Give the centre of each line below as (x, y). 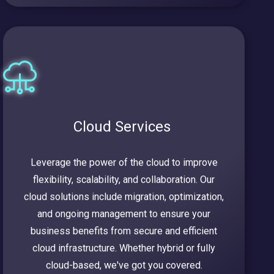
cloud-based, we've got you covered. (124, 265)
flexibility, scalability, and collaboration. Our (124, 180)
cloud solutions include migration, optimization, (124, 197)
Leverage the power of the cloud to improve (124, 163)
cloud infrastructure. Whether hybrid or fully (124, 248)
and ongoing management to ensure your (124, 214)
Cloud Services (124, 127)
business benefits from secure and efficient (124, 231)
